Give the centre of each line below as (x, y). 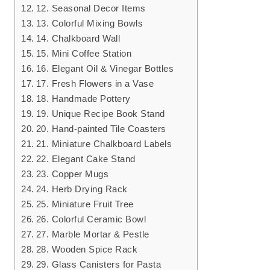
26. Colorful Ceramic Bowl (91, 219)
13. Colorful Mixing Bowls (89, 24)
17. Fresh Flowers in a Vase (95, 84)
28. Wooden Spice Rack (87, 250)
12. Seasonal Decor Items (91, 8)
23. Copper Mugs (72, 174)
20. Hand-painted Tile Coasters (101, 129)
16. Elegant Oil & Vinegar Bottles (105, 69)
